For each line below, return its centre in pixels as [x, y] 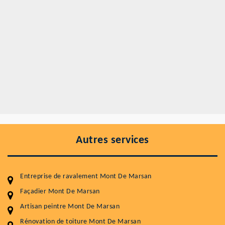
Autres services [113, 141]
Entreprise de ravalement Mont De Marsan [86, 177]
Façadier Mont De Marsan [60, 192]
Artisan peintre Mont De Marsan [70, 207]
